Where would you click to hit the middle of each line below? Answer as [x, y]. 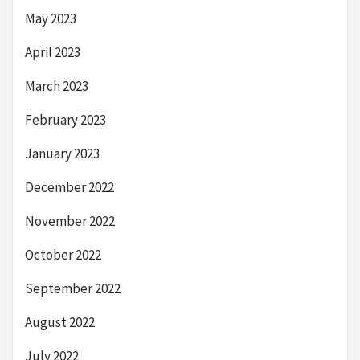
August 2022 [60, 323]
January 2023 [62, 154]
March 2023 [57, 86]
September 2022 [73, 289]
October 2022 [63, 255]
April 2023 [53, 53]
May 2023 [51, 19]
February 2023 [65, 120]
